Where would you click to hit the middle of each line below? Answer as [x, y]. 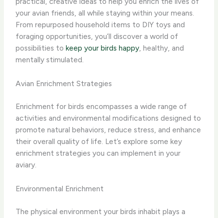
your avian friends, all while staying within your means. [105, 13]
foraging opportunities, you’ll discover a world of [97, 36]
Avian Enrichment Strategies [64, 83]
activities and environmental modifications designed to [109, 118]
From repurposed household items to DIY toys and [100, 24]
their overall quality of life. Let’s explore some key [99, 141]
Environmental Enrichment [60, 188]
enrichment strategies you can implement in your [98, 153]
